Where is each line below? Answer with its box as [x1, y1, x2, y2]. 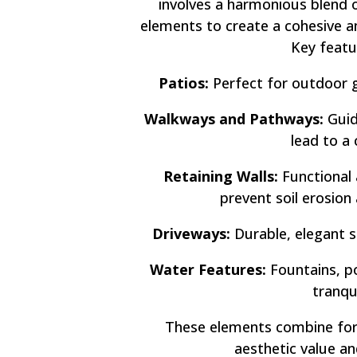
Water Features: [150, 260, 267, 280]
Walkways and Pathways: [143, 109, 324, 129]
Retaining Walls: [163, 167, 279, 186]
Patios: [159, 73, 210, 93]
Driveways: [152, 224, 231, 244]
